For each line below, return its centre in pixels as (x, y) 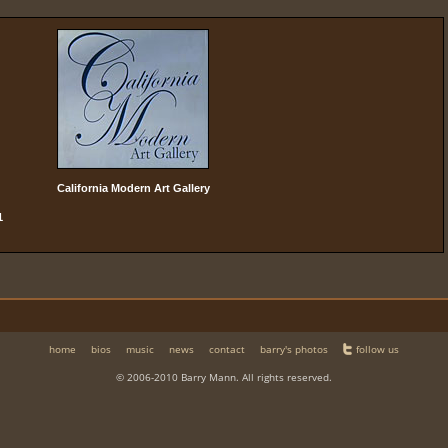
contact (227, 349)
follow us (377, 349)
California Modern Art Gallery (133, 187)
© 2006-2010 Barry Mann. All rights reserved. (224, 376)
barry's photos (294, 349)
